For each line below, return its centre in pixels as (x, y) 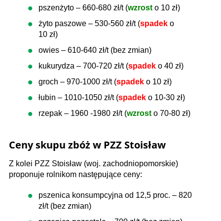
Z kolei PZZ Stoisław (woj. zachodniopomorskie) (93, 164)
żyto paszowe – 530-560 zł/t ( (89, 23)
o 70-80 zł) (172, 113)
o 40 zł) (171, 66)
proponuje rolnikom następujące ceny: (75, 174)
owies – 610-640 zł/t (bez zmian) (95, 50)
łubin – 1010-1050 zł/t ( (78, 97)
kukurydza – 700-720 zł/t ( (83, 66)
